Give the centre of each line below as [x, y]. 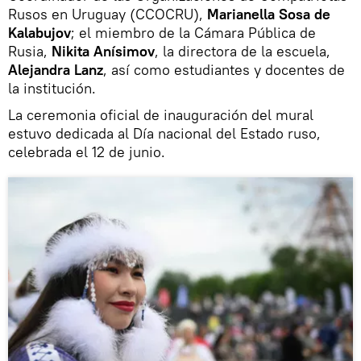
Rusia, [30, 51]
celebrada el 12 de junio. [87, 151]
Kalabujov [39, 32]
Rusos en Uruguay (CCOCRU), [108, 14]
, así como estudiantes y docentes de [224, 69]
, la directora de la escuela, [243, 51]
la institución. [52, 88]
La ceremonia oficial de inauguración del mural [161, 114]
